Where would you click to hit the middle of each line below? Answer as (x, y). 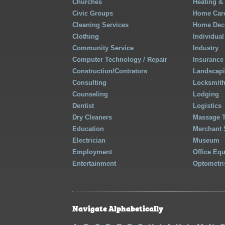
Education (88, 129)
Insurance (208, 60)
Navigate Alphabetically (118, 208)
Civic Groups (93, 14)
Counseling (90, 94)
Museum (206, 141)
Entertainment (94, 164)
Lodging (206, 94)
